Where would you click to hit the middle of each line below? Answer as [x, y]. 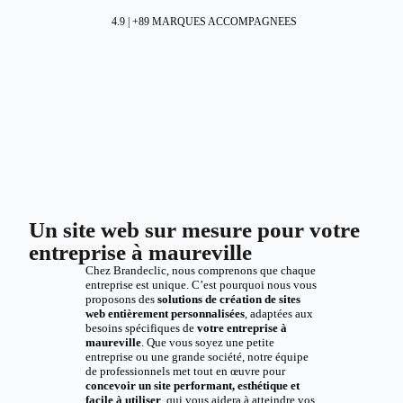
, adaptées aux [278, 313]
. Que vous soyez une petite [207, 342]
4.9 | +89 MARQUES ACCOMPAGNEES [204, 22]
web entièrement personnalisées [165, 313]
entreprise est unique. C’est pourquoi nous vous [201, 285]
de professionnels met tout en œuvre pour [185, 371]
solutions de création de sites [228, 299]
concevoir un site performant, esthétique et [192, 385]
